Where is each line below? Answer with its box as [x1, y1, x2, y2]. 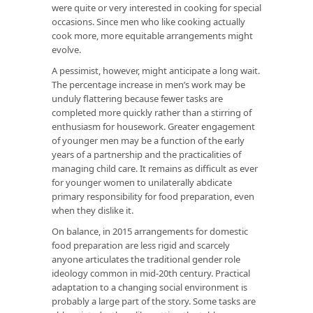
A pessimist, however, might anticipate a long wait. [52, 64, 260, 77]
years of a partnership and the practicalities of [52, 147, 241, 161]
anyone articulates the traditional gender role [52, 252, 240, 265]
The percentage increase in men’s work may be [52, 78, 245, 91]
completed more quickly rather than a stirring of [52, 105, 252, 119]
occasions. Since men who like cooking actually [52, 15, 245, 28]
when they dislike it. [52, 203, 133, 217]
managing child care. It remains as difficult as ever [52, 161, 258, 175]
